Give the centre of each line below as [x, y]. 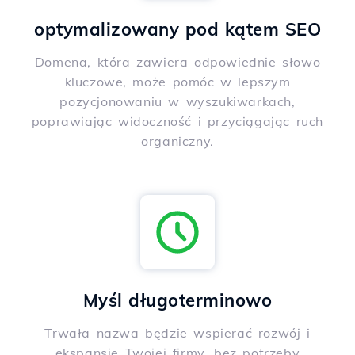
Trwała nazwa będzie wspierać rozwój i [177, 333]
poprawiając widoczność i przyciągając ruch [177, 122]
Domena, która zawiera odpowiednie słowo [177, 62]
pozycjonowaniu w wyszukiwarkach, [177, 102]
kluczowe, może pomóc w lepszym [177, 82]
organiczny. [177, 141]
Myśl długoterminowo [177, 301]
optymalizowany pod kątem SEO [177, 30]
